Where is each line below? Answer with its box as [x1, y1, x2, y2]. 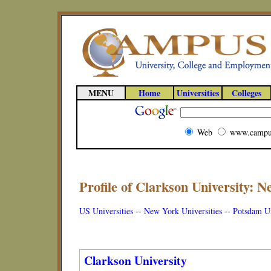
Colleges [232, 87, 261, 99]
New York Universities [144, 205, 222, 217]
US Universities [79, 205, 133, 217]
